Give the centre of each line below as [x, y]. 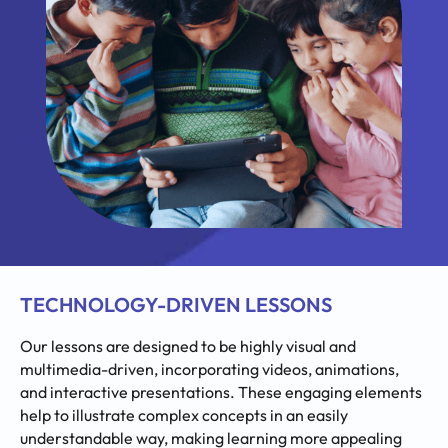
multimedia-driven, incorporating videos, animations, [209, 369]
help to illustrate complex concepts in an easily [184, 415]
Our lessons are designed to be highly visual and [188, 346]
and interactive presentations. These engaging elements [221, 392]
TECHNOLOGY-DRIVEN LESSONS [176, 305]
